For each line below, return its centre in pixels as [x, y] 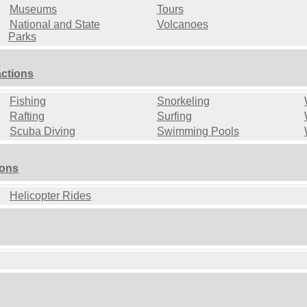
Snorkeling [183, 101]
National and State [54, 25]
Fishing [27, 101]
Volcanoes [182, 25]
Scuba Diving [42, 132]
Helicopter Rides [50, 196]
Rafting [27, 116]
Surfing [174, 116]
